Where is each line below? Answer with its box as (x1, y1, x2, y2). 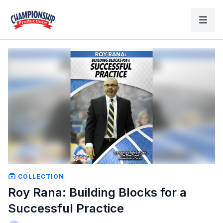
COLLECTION (16, 172, 64, 180)
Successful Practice (8, 201, 124, 216)
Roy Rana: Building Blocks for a (8, 185, 187, 200)
